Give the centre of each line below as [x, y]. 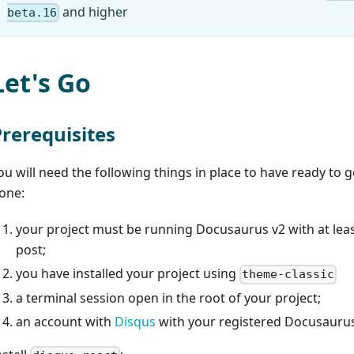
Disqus [135, 322]
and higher [94, 12]
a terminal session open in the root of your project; [168, 298]
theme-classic [288, 275]
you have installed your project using [128, 274]
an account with [65, 322]
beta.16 [32, 13]
